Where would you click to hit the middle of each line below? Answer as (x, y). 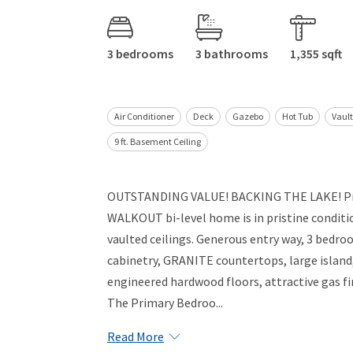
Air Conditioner (144, 117)
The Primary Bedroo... (165, 303)
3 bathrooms (232, 54)
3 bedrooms (140, 54)
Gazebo (248, 117)
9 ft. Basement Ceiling (158, 142)
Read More (136, 337)
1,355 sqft (316, 54)
